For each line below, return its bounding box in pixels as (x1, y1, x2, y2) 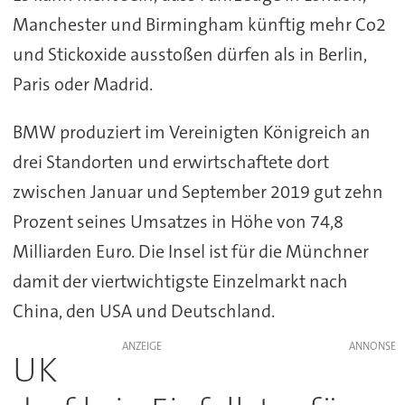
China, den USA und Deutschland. (12, 299, 275, 324)
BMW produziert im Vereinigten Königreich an (12, 120, 371, 145)
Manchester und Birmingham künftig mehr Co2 (12, 13, 386, 37)
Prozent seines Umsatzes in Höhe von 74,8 (12, 210, 344, 234)
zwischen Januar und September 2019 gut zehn (12, 180, 383, 204)
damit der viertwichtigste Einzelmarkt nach (12, 269, 348, 294)
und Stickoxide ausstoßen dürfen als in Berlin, (12, 42, 367, 67)
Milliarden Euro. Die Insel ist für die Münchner (12, 240, 369, 264)
